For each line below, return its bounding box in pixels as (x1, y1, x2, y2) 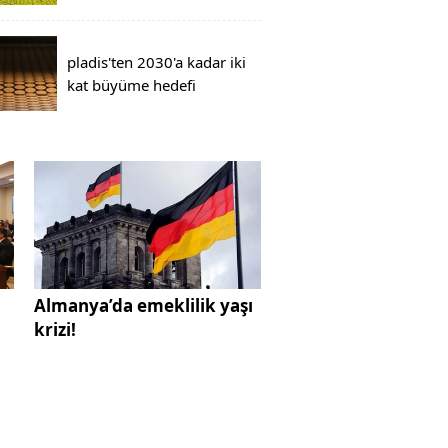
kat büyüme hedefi (67, 74, 196, 95)
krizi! (33, 318, 76, 342)
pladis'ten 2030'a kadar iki (67, 51, 246, 72)
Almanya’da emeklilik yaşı (33, 294, 253, 318)
